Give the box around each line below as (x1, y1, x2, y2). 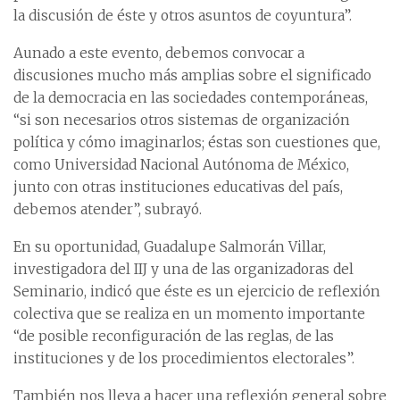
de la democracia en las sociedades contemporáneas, (13, 89, 368, 107)
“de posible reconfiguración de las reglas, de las (13, 328, 334, 346)
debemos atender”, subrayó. (13, 201, 202, 219)
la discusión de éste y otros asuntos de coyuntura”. (13, 7, 352, 25)
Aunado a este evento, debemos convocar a (13, 45, 304, 62)
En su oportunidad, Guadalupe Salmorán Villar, (13, 238, 326, 256)
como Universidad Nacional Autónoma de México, (13, 156, 349, 174)
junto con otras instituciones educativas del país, (13, 179, 343, 196)
